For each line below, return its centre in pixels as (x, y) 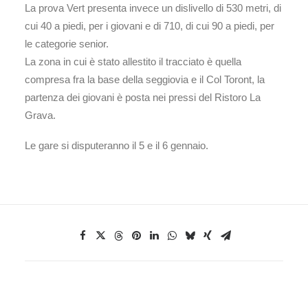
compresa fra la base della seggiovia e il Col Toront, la (145, 79)
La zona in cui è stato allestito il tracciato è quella (133, 62)
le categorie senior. (67, 44)
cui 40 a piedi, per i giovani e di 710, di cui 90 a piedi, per (150, 26)
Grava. (40, 115)
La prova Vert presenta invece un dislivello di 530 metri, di (153, 8)
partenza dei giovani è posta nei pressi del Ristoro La (143, 97)
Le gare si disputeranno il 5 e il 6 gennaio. (117, 145)
